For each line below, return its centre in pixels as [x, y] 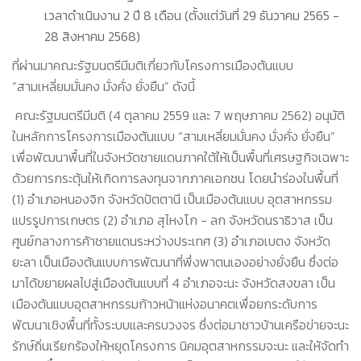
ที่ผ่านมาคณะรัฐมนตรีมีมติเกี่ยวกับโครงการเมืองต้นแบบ [153, 65]
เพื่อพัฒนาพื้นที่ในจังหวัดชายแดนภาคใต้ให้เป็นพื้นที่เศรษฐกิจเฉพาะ [180, 157]
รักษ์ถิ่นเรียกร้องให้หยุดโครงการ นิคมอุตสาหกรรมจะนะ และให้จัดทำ [180, 346]
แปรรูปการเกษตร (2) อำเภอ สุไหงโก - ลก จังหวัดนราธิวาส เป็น [172, 220]
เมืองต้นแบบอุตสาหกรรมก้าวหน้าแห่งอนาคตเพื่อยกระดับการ [165, 304]
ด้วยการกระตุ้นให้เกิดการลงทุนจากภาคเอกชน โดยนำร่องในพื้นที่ [175, 178]
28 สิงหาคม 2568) [92, 36]
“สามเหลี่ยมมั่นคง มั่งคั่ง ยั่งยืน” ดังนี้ [104, 86]
